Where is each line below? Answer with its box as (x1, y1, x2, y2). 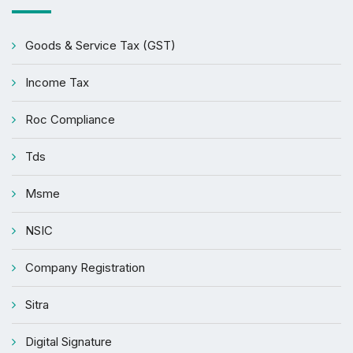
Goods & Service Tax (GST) (25, 37, 176, 53)
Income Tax (25, 74, 89, 90)
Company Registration (25, 259, 145, 275)
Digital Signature (25, 333, 112, 349)
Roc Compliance (25, 111, 115, 127)
